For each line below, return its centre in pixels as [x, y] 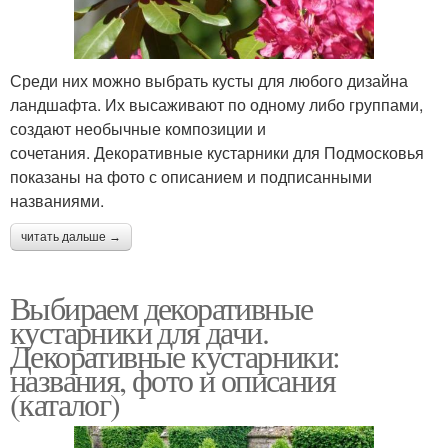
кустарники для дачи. [139, 331]
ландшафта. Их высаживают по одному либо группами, [216, 104]
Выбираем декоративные [161, 307]
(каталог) [65, 403]
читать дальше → [71, 236]
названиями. [57, 200]
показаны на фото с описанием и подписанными [191, 176]
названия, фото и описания [172, 379]
